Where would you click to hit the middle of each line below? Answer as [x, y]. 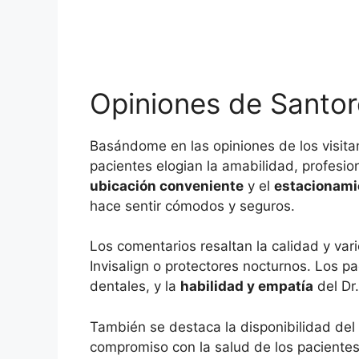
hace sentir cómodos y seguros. [192, 206]
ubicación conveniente [167, 186]
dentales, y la [135, 286]
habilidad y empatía [247, 286]
